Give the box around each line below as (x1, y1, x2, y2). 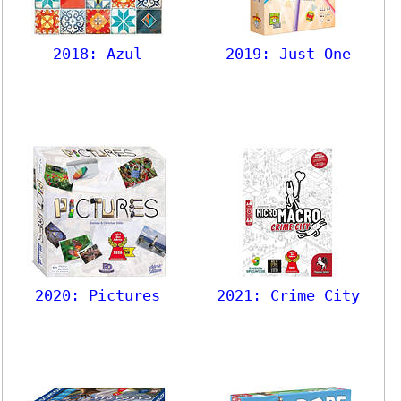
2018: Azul (53, 44, 143, 63)
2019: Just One (226, 44, 352, 63)
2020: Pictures (35, 286, 161, 304)
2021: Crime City (217, 286, 361, 304)
